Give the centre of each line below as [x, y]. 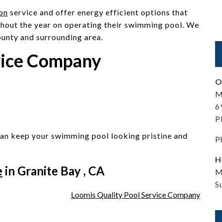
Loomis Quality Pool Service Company [136, 194]
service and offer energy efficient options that [98, 12]
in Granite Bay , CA [54, 171]
